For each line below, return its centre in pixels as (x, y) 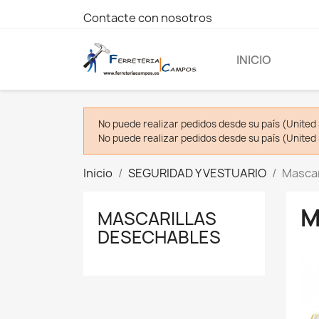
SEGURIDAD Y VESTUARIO (197, 173)
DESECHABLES (159, 237)
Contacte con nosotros (148, 18)
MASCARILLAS (157, 219)
